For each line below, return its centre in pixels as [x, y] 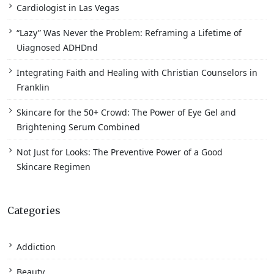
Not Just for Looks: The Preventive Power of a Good [120, 152]
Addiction [36, 247]
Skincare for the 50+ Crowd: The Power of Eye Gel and [126, 113]
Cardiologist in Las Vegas [68, 8]
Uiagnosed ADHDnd [57, 48]
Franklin [33, 87]
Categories [34, 211]
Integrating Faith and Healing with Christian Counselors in [137, 73]
